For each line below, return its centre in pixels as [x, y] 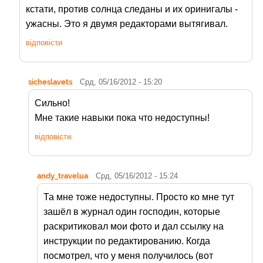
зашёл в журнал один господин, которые [132, 212]
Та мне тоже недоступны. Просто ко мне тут [139, 197]
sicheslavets [50, 82]
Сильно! [52, 103]
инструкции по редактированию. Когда [127, 241]
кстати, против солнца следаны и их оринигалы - [132, 9]
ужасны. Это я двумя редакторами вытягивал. [127, 24]
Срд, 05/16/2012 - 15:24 [137, 176]
